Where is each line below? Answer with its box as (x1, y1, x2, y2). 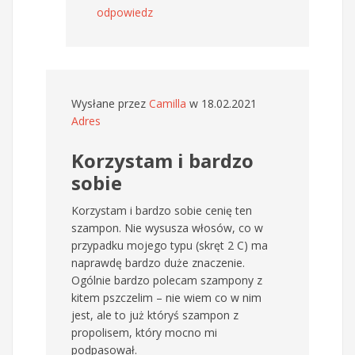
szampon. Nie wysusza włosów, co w (71, 220, 263, 236)
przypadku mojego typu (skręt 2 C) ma (71, 238, 268, 254)
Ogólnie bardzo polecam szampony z (71, 273, 262, 288)
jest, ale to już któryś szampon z (71, 307, 239, 323)
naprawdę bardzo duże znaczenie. (71, 255, 245, 271)
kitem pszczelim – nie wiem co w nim (71, 290, 261, 306)
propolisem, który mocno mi (71, 325, 217, 341)
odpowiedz (97, 5, 153, 21)
